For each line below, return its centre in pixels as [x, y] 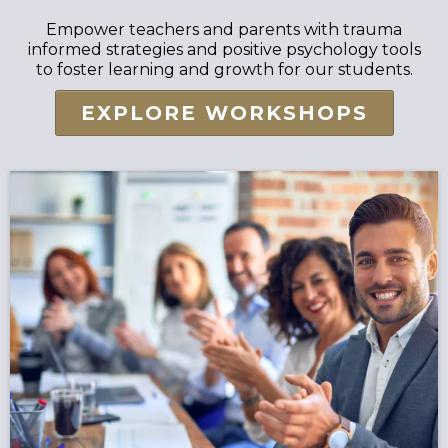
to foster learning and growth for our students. [224, 70]
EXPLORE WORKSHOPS [224, 113]
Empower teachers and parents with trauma [224, 30]
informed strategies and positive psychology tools [224, 50]
